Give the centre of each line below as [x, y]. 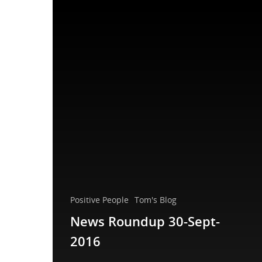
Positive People [99, 199]
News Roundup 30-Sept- [145, 221]
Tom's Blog [156, 199]
